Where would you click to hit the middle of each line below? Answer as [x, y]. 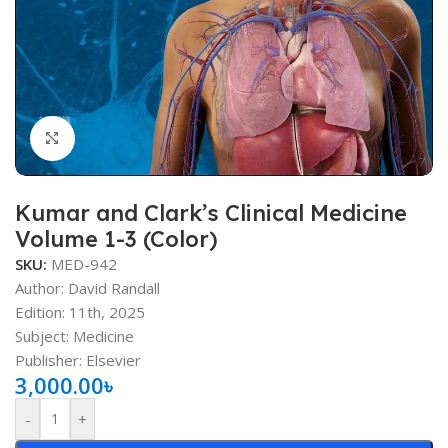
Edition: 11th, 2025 [80, 311]
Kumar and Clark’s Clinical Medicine [211, 212]
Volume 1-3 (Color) [116, 238]
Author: [41, 287]
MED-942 [84, 263]
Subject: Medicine [74, 335]
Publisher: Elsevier [78, 359]
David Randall [114, 287]
